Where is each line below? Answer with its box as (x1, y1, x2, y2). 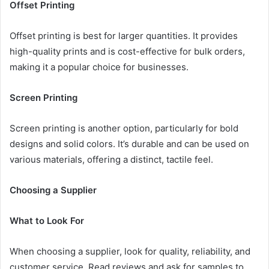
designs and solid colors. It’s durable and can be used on (10, 138, 249, 150)
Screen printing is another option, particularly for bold (10, 122, 238, 134)
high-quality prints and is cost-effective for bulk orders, (10, 45, 245, 57)
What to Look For (10, 214, 84, 226)
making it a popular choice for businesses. (10, 61, 189, 73)
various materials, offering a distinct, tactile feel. (10, 153, 213, 165)
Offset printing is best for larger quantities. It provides (10, 29, 238, 41)
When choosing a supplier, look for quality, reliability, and (10, 245, 250, 257)
